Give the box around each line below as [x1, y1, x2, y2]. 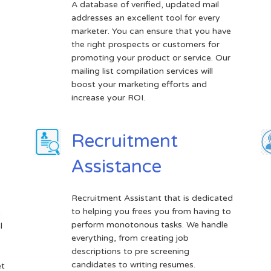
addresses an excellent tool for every [71, 12, 220, 23]
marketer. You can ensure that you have [71, 25, 231, 36]
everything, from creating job [71, 232, 189, 243]
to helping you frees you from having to [71, 206, 231, 217]
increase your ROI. [71, 92, 145, 103]
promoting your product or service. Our [71, 52, 230, 63]
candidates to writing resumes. [71, 259, 195, 270]
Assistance [71, 155, 162, 178]
